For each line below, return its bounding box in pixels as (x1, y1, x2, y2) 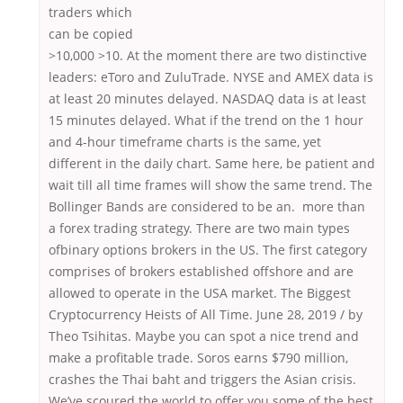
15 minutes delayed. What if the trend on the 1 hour (49, 112, 363, 130)
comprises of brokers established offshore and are (49, 263, 354, 281)
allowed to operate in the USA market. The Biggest (49, 284, 351, 302)
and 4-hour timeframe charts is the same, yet (49, 133, 321, 151)
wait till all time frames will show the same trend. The (49, 176, 372, 194)
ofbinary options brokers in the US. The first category (49, 241, 367, 259)
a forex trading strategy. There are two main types (49, 219, 350, 237)
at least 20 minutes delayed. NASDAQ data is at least (49, 90, 366, 108)
